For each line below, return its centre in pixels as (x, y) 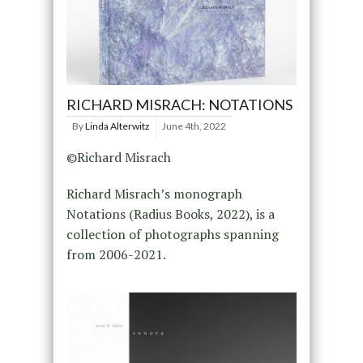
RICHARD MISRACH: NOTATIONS (179, 105)
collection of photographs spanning (172, 235)
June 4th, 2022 (194, 126)
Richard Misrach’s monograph (154, 194)
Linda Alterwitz (117, 126)
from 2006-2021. (116, 255)
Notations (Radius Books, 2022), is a (170, 214)
